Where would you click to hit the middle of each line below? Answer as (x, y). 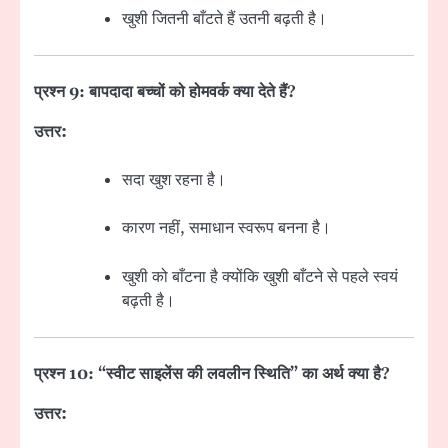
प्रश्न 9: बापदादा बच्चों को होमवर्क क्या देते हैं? (165, 92)
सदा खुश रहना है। (174, 180)
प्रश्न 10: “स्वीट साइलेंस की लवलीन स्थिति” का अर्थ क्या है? (212, 373)
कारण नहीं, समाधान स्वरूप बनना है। (226, 228)
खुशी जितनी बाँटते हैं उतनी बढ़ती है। (224, 19)
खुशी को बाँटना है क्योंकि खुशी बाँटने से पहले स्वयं (260, 276)
